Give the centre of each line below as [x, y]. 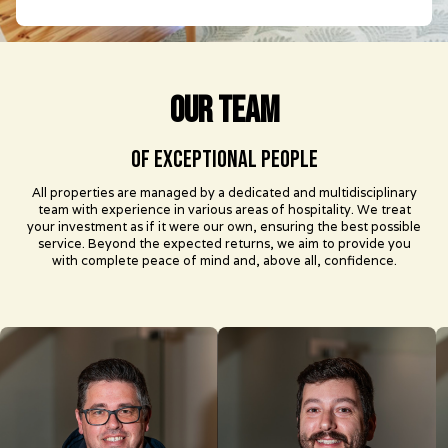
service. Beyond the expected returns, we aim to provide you [224, 243]
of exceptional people [224, 159]
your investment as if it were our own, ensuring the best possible [224, 226]
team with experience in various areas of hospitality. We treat [224, 209]
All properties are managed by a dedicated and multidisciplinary [224, 192]
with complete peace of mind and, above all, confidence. [224, 260]
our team [224, 110]
